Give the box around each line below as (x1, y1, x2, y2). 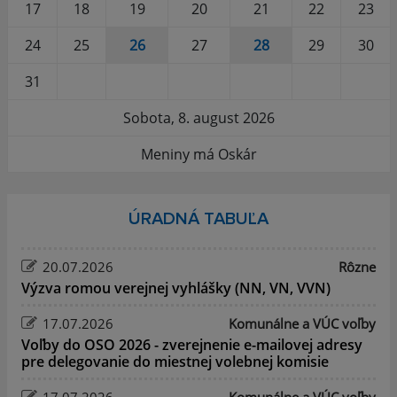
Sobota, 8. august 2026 (123, 107, 275, 128)
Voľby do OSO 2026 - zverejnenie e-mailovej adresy (21, 334, 362, 354)
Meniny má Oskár (141, 144, 257, 164)
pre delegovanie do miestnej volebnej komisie (21, 351, 329, 371)
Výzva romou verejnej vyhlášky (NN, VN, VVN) (21, 277, 331, 298)
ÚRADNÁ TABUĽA (128, 209, 269, 228)
